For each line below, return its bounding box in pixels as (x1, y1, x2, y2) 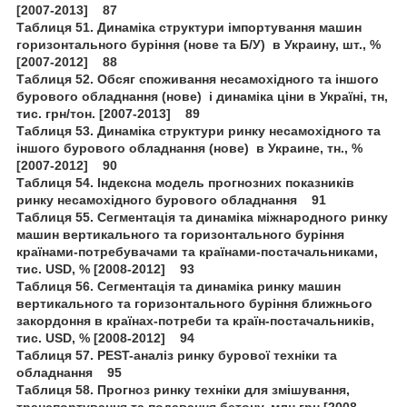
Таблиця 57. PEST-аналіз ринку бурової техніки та (16, 347, 337, 362)
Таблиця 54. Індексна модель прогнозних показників (16, 174, 354, 190)
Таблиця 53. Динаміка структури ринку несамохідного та (16, 123, 381, 138)
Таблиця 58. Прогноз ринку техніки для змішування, (16, 382, 350, 397)
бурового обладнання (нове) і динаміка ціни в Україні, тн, (16, 88, 388, 104)
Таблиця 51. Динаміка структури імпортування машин (16, 19, 362, 35)
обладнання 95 (16, 364, 122, 380)
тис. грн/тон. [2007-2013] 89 (16, 105, 200, 121)
